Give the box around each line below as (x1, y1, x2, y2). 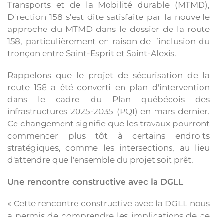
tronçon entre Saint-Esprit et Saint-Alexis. (7, 48, 176, 58)
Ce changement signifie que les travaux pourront (7, 119, 210, 128)
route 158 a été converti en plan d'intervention (7, 82, 210, 92)
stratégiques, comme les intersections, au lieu (7, 143, 210, 153)
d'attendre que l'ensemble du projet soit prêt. (7, 155, 193, 165)
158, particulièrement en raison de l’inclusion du (7, 36, 210, 46)
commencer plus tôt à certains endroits (7, 131, 210, 140)
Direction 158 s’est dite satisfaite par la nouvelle (7, 12, 210, 22)
